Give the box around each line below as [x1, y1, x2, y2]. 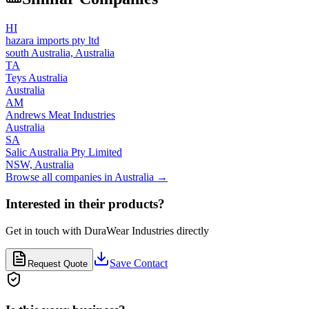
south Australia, [6, 47, 75, 59]
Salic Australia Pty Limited [6, 146, 122, 159]
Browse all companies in [6, 171, 114, 183]
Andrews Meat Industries [6, 109, 115, 121]
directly [174, 224, 209, 237]
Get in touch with [6, 224, 84, 237]
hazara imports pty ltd [6, 34, 99, 47]
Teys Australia [6, 72, 68, 84]
